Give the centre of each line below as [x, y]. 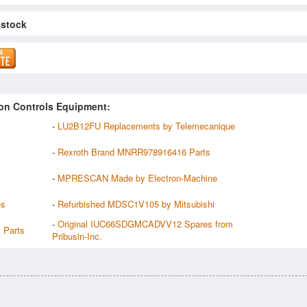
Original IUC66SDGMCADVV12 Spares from [145, 223]
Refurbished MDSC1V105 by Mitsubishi [136, 204]
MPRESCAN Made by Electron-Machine [137, 177]
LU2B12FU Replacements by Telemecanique [146, 125]
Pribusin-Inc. [77, 236]
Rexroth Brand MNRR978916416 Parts [134, 151]
